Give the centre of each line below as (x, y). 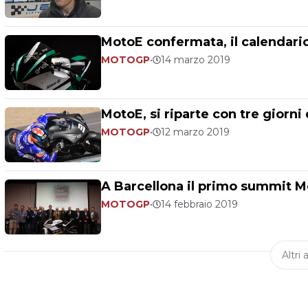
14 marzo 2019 (196, 60)
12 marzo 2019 (195, 132)
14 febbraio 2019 (199, 204)
